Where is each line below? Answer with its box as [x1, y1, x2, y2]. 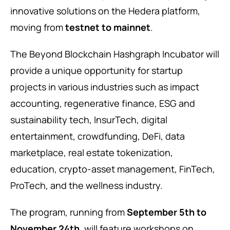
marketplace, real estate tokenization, [10, 146, 173, 159]
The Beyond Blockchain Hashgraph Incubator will [10, 48, 219, 61]
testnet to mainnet [65, 21, 150, 34]
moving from [10, 21, 65, 34]
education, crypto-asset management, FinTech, [10, 163, 215, 176]
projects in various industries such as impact [10, 81, 199, 93]
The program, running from [10, 206, 127, 219]
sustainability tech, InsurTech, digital [10, 113, 167, 126]
